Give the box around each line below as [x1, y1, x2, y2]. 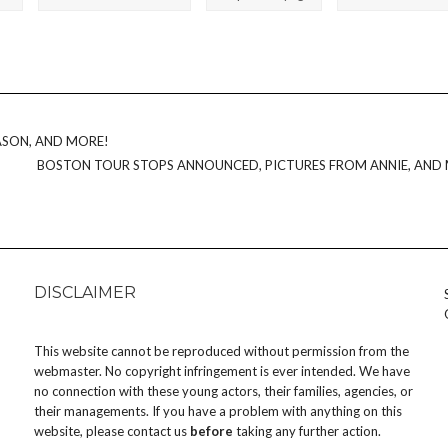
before [190, 423, 233, 440]
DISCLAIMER [34, 283, 136, 303]
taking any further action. [233, 423, 381, 440]
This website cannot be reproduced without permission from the [34, 343, 409, 360]
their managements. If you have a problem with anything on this [34, 403, 402, 420]
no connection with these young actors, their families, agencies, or [34, 383, 413, 400]
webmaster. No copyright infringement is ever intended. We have [34, 363, 410, 380]
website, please [34, 423, 127, 440]
